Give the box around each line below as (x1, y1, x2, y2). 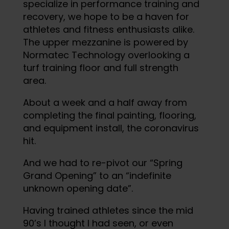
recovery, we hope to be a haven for (22, 10, 189, 23)
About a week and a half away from (22, 96, 187, 109)
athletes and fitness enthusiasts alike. (22, 22, 194, 36)
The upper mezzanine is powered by (22, 35, 188, 49)
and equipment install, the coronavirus (22, 121, 199, 134)
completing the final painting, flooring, (22, 108, 196, 122)
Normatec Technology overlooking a (22, 48, 190, 61)
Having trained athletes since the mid (22, 203, 193, 217)
